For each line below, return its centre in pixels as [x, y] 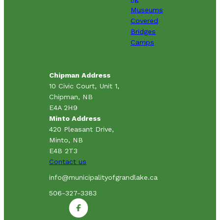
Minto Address [75, 118]
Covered [144, 20]
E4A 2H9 [63, 107]
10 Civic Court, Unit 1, [84, 86]
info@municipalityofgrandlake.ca [103, 177]
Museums [147, 10]
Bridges [143, 31]
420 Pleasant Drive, [82, 129]
